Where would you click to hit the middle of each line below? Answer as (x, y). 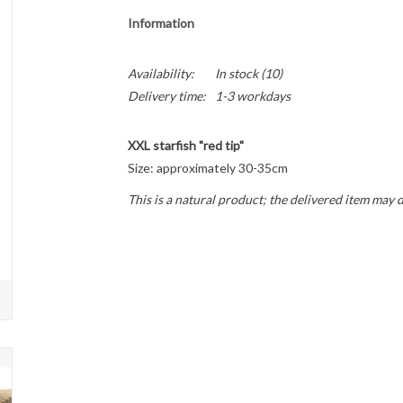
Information (161, 23)
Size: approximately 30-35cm (207, 168)
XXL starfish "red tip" (185, 145)
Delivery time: (166, 96)
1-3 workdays (252, 96)
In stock (236, 73)
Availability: (161, 73)
